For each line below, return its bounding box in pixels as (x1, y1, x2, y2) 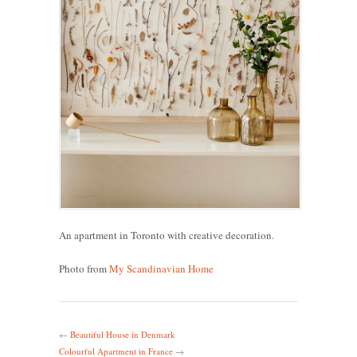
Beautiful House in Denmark (70, 328, 175, 340)
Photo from (59, 261, 109, 276)
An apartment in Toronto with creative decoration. (59, 227, 274, 242)
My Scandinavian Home (109, 261, 214, 276)
